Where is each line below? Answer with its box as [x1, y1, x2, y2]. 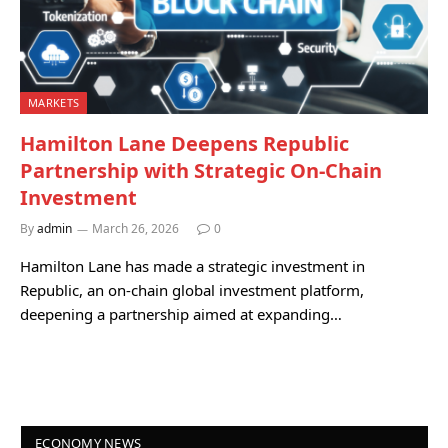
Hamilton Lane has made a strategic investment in [20, 255, 365, 276]
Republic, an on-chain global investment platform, [20, 279, 364, 300]
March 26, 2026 [92, 219, 179, 237]
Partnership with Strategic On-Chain [20, 156, 382, 184]
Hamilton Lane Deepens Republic [20, 129, 349, 157]
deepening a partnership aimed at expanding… [20, 303, 342, 324]
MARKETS [28, 94, 80, 110]
